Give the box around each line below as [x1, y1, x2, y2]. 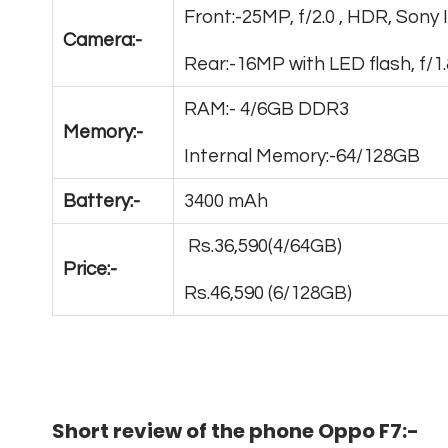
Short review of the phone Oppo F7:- [52, 417, 419, 446]
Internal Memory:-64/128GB [184, 146, 420, 167]
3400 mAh [184, 191, 268, 212]
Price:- [63, 259, 117, 280]
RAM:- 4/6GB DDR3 [184, 99, 349, 120]
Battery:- [63, 191, 140, 212]
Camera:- [63, 30, 142, 51]
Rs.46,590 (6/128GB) [184, 283, 352, 304]
